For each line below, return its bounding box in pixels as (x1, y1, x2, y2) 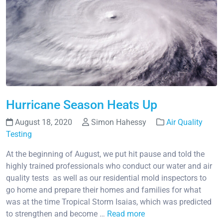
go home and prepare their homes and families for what (6, 185, 201, 195)
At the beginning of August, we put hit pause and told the (6, 149, 205, 159)
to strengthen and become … (6, 209, 107, 219)
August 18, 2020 (13, 117, 74, 127)
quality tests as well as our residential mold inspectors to (6, 173, 207, 183)
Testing (6, 129, 32, 139)
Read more (107, 209, 145, 219)
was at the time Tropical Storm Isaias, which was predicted (6, 197, 212, 207)
